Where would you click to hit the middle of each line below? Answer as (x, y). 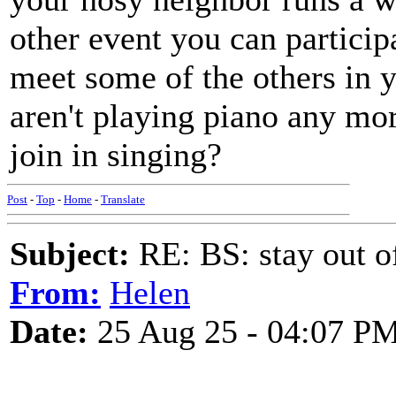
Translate (123, 199)
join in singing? (116, 155)
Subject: (70, 254)
